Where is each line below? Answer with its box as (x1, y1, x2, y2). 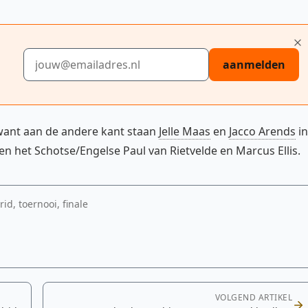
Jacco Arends (229, 124, 296, 139)
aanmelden (223, 57, 285, 72)
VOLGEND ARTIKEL (214, 291, 292, 303)
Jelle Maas (159, 124, 210, 139)
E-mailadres (23, 48, 84, 63)
